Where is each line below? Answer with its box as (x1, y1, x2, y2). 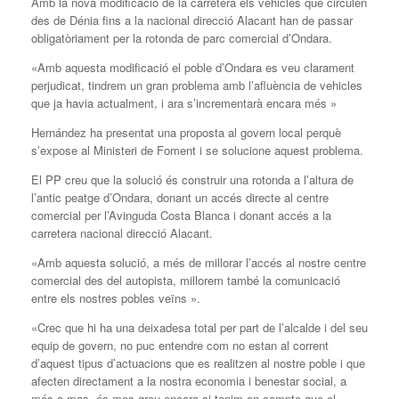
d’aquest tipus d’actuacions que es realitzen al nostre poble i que (31, 354, 365, 371)
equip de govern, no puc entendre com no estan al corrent (31, 336, 329, 354)
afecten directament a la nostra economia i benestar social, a (31, 371, 346, 389)
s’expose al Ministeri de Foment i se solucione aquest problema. (31, 141, 363, 159)
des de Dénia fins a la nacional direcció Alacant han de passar (31, 11, 353, 28)
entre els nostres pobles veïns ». (31, 289, 200, 306)
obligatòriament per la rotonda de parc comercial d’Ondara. (31, 28, 332, 46)
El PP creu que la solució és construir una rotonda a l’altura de (31, 170, 354, 188)
